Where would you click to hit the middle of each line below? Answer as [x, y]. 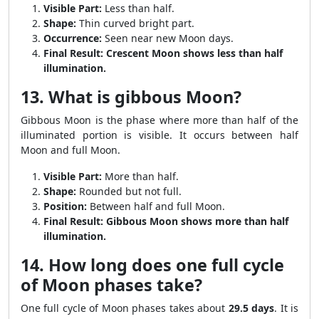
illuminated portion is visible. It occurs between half [159, 135]
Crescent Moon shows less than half [194, 53]
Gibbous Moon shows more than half [197, 221]
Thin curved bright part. [135, 23]
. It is [287, 308]
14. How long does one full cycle [152, 265]
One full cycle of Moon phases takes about [125, 308]
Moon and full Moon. [70, 150]
